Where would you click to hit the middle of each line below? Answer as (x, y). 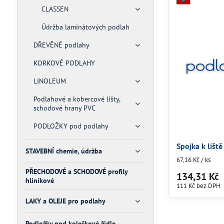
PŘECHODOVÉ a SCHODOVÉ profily (76, 171)
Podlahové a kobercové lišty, (76, 99)
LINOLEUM (49, 81)
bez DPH (209, 186)
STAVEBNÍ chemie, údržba (63, 151)
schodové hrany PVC (64, 108)
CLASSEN (55, 9)
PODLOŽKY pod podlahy (71, 126)
